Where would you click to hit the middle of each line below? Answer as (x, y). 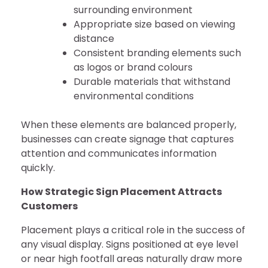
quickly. (38, 168)
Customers (49, 206)
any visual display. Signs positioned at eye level (130, 244)
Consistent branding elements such (157, 53)
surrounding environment (133, 10)
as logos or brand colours (133, 67)
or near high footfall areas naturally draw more (132, 259)
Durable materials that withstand (152, 82)
